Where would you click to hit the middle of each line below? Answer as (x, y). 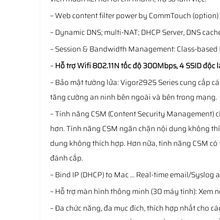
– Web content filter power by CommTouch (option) (134, 16)
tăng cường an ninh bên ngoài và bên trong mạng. (134, 97)
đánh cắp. (67, 158)
